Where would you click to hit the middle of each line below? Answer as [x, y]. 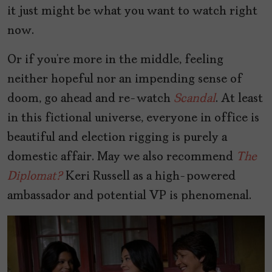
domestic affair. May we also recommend [122, 158]
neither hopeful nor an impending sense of [125, 80]
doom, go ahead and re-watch [90, 99]
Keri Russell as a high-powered [149, 177]
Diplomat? [35, 177]
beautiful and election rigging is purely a [117, 138]
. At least [239, 99]
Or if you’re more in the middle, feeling [115, 60]
